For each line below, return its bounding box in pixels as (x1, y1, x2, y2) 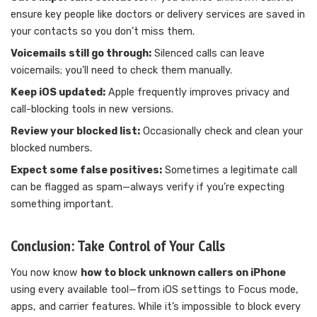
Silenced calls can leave (151, 47, 265, 60)
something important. (11, 198, 113, 211)
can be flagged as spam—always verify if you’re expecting (11, 181, 284, 194)
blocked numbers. (11, 142, 92, 155)
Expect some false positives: (11, 164, 162, 177)
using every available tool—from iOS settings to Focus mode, (11, 284, 299, 296)
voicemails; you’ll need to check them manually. (11, 64, 232, 77)
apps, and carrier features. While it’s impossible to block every (11, 301, 301, 313)
